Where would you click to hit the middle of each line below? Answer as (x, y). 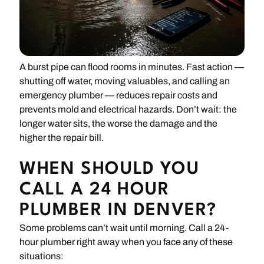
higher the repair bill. (62, 137)
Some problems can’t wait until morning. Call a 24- (124, 227)
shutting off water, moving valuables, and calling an (125, 81)
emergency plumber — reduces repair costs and (119, 95)
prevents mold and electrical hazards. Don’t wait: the (128, 109)
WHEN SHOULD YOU (110, 169)
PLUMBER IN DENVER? (118, 210)
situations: (42, 256)
